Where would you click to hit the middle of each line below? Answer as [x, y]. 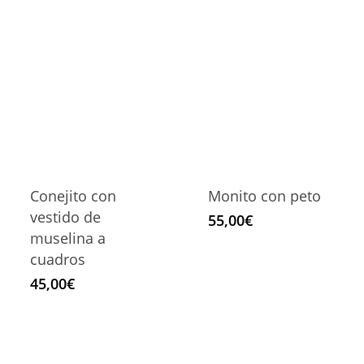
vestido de [65, 217]
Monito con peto [264, 196]
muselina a [67, 238]
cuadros [57, 260]
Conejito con [73, 196]
